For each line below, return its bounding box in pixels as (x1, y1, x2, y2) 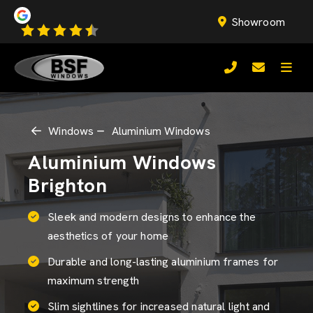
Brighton (28, 173, 108, 198)
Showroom (231, 15, 285, 29)
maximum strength (48, 273, 139, 288)
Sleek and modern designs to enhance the (48, 210, 256, 224)
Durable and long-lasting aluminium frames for (48, 254, 279, 269)
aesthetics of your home (48, 228, 169, 243)
